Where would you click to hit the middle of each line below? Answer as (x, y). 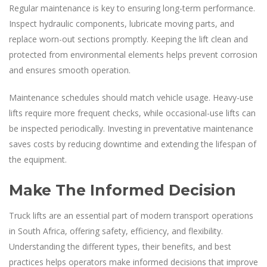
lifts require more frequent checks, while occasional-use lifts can (132, 113)
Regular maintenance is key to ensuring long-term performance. (132, 8)
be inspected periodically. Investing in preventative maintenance (131, 128)
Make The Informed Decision (122, 190)
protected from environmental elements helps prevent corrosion (133, 54)
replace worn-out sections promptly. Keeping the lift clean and (128, 39)
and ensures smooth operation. (70, 70)
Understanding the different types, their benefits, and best (120, 246)
